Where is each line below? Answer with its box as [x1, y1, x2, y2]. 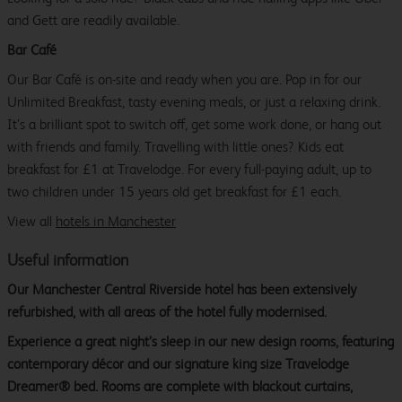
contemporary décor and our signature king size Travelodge [7, 355, 349, 373]
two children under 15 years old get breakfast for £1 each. [7, 183, 341, 201]
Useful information [7, 250, 128, 270]
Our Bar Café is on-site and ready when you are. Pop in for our [7, 71, 362, 89]
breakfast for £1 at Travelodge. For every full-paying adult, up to [7, 161, 371, 179]
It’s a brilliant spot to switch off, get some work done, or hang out [7, 116, 381, 134]
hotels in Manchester [56, 213, 176, 231]
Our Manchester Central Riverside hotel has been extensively [7, 281, 356, 299]
